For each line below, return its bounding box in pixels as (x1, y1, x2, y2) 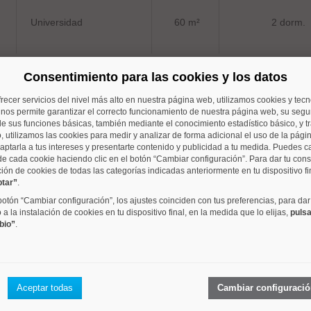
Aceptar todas (16, 283, 73, 293)
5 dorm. (271, 187, 306, 199)
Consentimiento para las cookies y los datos (24, 70, 287, 84)
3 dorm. (271, 273, 306, 284)
